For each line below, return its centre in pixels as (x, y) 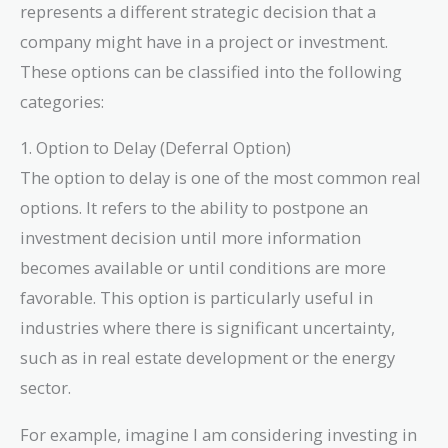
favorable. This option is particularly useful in (196, 298)
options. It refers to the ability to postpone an (194, 208)
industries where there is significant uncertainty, (207, 328)
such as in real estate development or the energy (207, 358)
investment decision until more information (190, 238)
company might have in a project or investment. (204, 41)
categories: (62, 101)
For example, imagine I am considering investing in (218, 434)
